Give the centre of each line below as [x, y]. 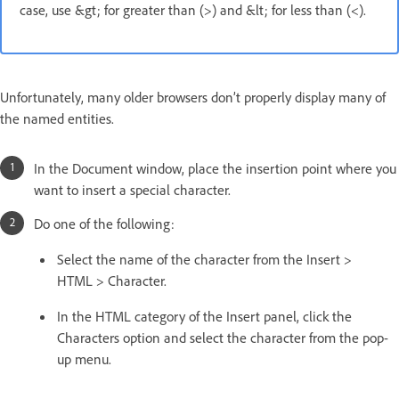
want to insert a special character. [132, 189]
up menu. [84, 358]
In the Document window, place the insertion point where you [215, 168]
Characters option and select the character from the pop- [223, 337]
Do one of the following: [104, 223]
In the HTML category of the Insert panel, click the [204, 316]
